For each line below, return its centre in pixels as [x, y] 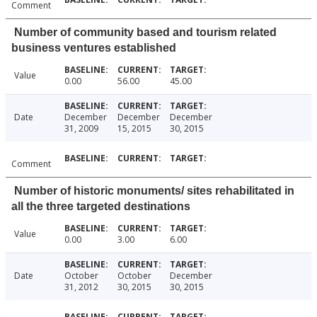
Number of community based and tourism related [145, 33]
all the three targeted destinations [101, 207]
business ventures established [94, 48]
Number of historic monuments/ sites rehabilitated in [154, 191]
